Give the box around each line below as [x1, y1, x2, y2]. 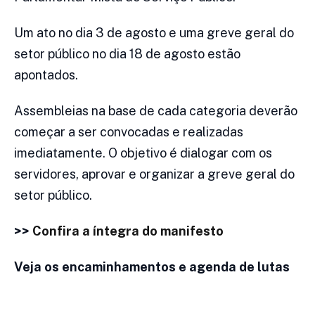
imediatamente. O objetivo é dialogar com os [14, 146, 272, 161]
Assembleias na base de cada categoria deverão [14, 103, 297, 119]
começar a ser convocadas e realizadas [14, 124, 243, 140]
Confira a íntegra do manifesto [32, 224, 224, 239]
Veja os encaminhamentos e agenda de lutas [14, 259, 290, 275]
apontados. [14, 67, 78, 83]
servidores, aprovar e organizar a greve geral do [14, 167, 295, 182]
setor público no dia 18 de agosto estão [14, 46, 240, 62]
